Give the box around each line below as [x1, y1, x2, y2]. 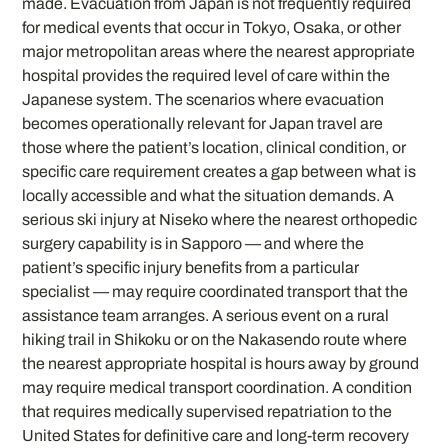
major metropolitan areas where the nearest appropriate [22, 43, 416, 61]
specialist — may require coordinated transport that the [22, 283, 409, 301]
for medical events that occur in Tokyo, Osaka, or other [22, 19, 402, 37]
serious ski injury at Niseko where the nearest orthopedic [22, 211, 418, 229]
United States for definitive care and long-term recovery [22, 427, 410, 445]
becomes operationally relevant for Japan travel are [22, 115, 384, 133]
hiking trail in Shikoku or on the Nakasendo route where [22, 331, 408, 349]
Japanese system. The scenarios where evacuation [22, 91, 385, 109]
